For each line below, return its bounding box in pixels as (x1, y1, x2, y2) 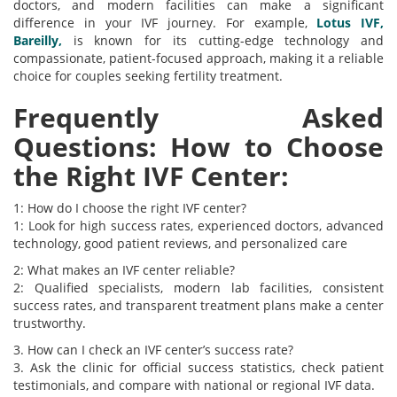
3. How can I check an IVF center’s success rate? (13, 341, 293, 359)
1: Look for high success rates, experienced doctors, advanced (13, 217, 384, 235)
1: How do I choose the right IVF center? (13, 199, 246, 217)
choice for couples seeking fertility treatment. (13, 67, 283, 85)
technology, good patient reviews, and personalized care (13, 235, 347, 253)
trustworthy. (13, 315, 86, 332)
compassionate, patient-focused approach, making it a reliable (13, 50, 384, 67)
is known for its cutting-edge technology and (73, 32, 385, 50)
